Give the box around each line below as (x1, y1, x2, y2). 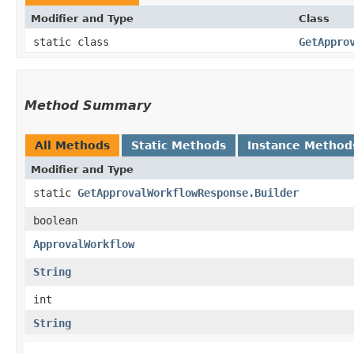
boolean (33, 213, 77, 227)
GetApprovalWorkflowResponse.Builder (77, 186, 299, 199)
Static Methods (131, 138, 226, 152)
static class (33, 35, 115, 48)
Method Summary (24, 97, 151, 113)
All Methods (35, 138, 110, 152)
